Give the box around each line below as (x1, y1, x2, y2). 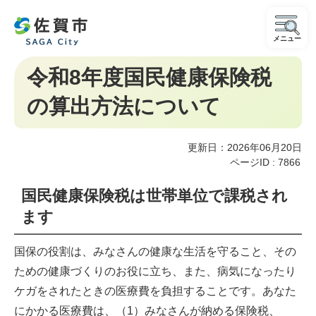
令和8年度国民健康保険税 (27, 66, 272, 89)
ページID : (230, 157, 278, 168)
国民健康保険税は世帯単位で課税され (21, 187, 288, 205)
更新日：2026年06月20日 (188, 142, 302, 153)
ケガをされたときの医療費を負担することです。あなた (14, 285, 296, 297)
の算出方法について (27, 95, 221, 118)
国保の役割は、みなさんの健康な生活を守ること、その (14, 245, 296, 257)
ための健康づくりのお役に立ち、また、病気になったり (14, 265, 296, 277)
